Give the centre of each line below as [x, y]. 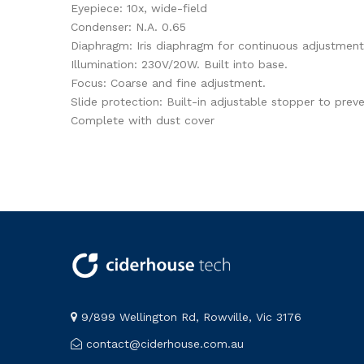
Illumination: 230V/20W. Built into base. [179, 64]
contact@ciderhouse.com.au [163, 344]
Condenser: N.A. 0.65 [128, 26]
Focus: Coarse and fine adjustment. [168, 82]
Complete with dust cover [143, 120]
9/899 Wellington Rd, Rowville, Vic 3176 [189, 317]
